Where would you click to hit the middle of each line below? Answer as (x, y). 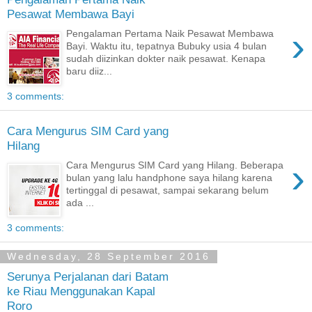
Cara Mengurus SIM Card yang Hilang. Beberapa (175, 165)
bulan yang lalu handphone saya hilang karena (170, 178)
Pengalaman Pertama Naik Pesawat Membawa (170, 34)
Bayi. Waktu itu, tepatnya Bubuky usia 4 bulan (167, 46)
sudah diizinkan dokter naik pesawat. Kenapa (166, 59)
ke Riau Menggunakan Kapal (81, 291)
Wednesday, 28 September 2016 (109, 257)
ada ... (80, 203)
